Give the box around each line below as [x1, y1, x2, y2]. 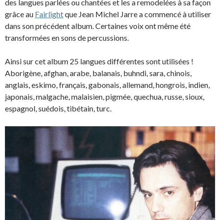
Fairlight [35, 9, 63, 19]
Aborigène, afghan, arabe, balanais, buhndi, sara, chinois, [5, 68, 192, 78]
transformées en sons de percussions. [5, 33, 129, 43]
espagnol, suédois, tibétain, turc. [5, 104, 111, 113]
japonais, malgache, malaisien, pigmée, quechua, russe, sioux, [5, 92, 204, 102]
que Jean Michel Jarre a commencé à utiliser [63, 9, 211, 19]
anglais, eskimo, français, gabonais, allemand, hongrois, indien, [5, 80, 210, 90]
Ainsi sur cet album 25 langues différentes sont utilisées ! [5, 56, 193, 66]
